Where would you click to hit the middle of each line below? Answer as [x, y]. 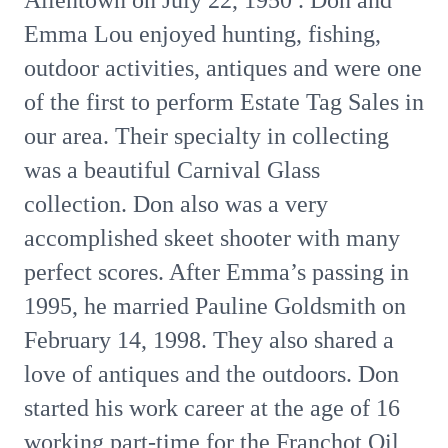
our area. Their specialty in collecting [206, 136]
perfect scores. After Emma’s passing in [216, 272]
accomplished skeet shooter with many [212, 238]
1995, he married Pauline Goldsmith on [215, 306]
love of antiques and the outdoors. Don [211, 374]
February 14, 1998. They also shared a [209, 340]
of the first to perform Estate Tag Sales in [224, 102]
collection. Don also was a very [176, 204]
